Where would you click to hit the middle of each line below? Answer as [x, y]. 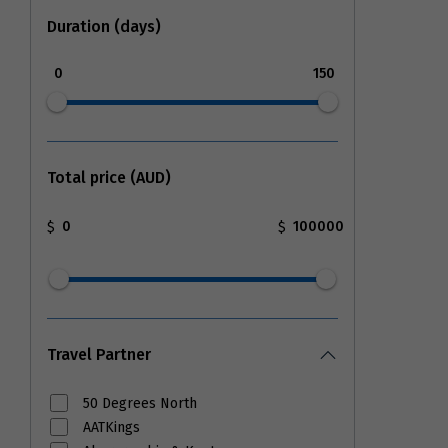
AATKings [112, 428]
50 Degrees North [140, 403]
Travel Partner [99, 354]
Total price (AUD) [109, 177]
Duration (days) [104, 26]
